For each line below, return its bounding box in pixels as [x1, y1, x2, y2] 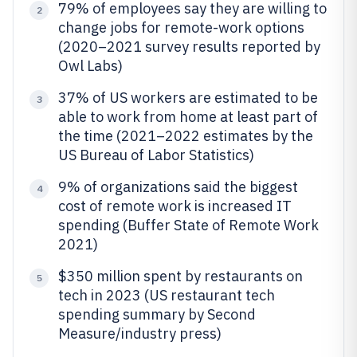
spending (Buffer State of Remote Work [58, 216, 319, 234]
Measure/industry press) [58, 324, 222, 343]
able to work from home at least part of [58, 108, 318, 126]
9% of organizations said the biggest [58, 178, 298, 196]
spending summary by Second [58, 305, 256, 324]
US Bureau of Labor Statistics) [58, 146, 254, 164]
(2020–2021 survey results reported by [58, 37, 320, 56]
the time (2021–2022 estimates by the [58, 127, 313, 145]
